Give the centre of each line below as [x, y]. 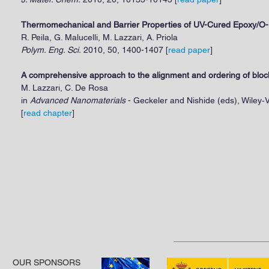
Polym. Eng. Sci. [51, 50]
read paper [189, 50]
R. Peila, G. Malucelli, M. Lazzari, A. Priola [99, 37]
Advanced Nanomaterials [78, 100]
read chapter [48, 113]
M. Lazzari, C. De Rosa [65, 88]
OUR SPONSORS [47, 262]
